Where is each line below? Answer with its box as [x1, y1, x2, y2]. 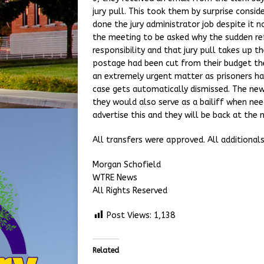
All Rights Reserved [93, 186, 167, 196]
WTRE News [93, 173, 137, 183]
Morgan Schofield [93, 160, 161, 170]
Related [93, 246, 119, 255]
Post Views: [107, 210, 151, 220]
